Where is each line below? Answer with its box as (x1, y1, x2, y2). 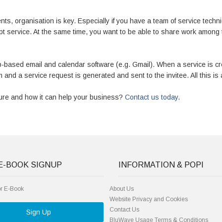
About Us (110, 185, 134, 192)
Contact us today (125, 93, 178, 101)
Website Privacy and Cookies (110, 196, 188, 203)
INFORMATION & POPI (118, 161, 204, 169)
